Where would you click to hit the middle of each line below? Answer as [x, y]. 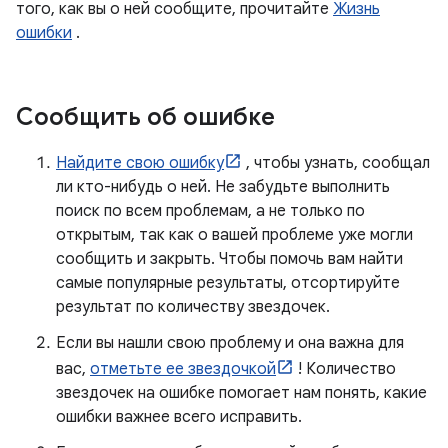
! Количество [345, 369]
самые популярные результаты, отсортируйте [228, 283]
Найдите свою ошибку [140, 163]
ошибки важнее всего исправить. [179, 417]
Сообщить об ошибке [145, 117]
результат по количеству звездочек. [193, 307]
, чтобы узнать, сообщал [336, 163]
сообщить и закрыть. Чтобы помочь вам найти [229, 259]
